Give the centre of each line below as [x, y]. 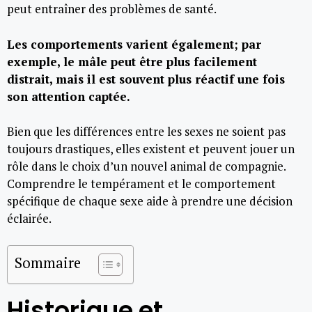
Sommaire [48, 263]
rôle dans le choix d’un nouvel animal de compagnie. [146, 166]
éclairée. [29, 218]
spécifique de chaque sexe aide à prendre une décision [150, 201]
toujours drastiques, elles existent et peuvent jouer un [151, 149]
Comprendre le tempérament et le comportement [141, 184]
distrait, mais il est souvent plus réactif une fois [146, 79]
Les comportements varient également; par [134, 44]
